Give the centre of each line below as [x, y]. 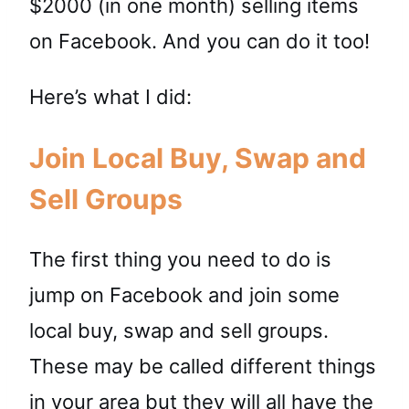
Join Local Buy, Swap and [198, 157]
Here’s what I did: [110, 96]
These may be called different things [203, 367]
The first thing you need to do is [180, 260]
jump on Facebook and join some [184, 295]
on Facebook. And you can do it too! [199, 41]
